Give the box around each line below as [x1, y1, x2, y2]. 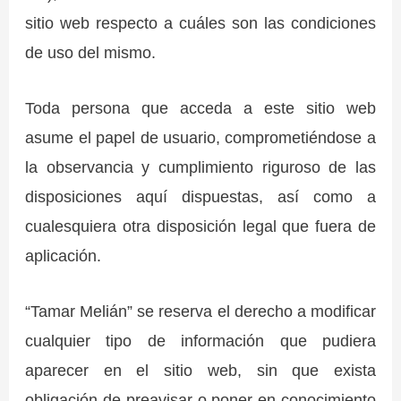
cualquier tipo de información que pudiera [25, 331, 376, 351]
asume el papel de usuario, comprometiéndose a [25, 127, 376, 147]
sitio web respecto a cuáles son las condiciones [25, 13, 376, 32]
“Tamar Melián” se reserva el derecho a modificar [25, 302, 376, 321]
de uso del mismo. [25, 42, 157, 62]
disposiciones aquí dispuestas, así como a [25, 186, 376, 206]
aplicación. [25, 245, 102, 265]
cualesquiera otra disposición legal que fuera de [25, 216, 376, 235]
